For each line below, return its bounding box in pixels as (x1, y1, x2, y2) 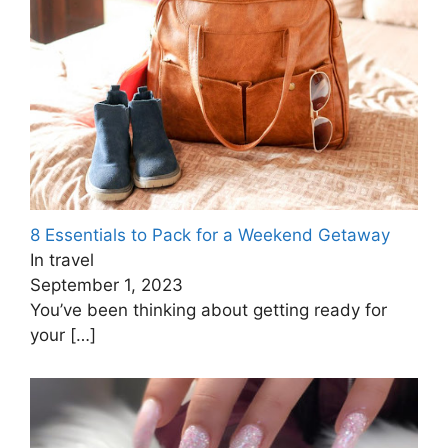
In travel (30, 249, 94, 270)
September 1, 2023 (30, 274, 183, 295)
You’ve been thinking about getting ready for (30, 299, 387, 320)
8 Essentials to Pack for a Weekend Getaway (30, 224, 390, 245)
